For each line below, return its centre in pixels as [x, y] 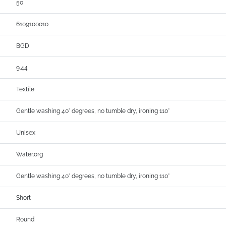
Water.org [30, 155]
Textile [25, 90]
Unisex [26, 133]
